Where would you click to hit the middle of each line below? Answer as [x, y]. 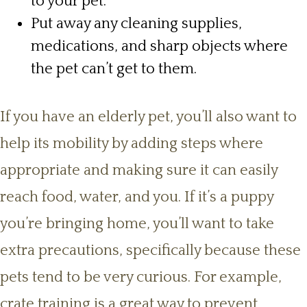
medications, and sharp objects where [159, 47]
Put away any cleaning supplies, [136, 24]
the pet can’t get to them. [115, 69]
